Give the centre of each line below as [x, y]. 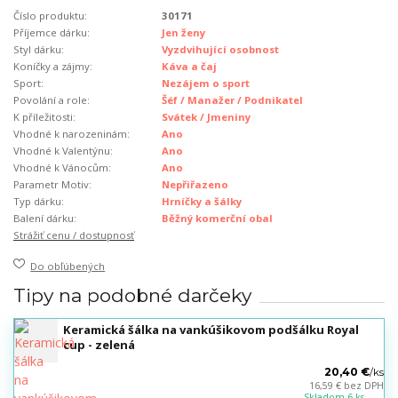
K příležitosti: [44, 117]
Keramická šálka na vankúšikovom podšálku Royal [211, 330]
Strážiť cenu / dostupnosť [74, 235]
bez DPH [363, 386]
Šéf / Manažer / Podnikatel [233, 100]
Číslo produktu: [50, 16]
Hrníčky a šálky [202, 202]
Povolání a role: [52, 100]
